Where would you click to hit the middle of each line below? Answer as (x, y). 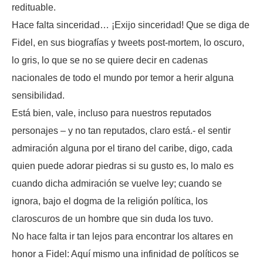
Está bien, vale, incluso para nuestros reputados (112, 113)
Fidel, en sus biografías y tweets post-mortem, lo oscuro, (128, 43)
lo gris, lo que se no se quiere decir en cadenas (110, 60)
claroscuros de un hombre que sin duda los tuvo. (112, 219)
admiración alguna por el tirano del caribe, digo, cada (122, 149)
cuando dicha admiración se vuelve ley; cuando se (117, 184)
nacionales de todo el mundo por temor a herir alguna (123, 78)
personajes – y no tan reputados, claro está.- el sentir (122, 131)
